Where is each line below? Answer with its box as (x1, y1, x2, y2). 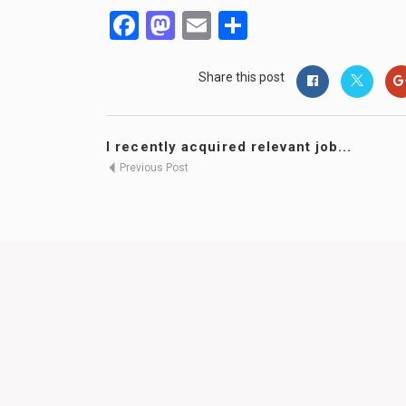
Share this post (198, 70, 285, 84)
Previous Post (117, 161, 188, 174)
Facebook (139, 8, 259, 43)
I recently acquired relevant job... (106, 139, 353, 155)
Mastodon (175, 8, 303, 43)
